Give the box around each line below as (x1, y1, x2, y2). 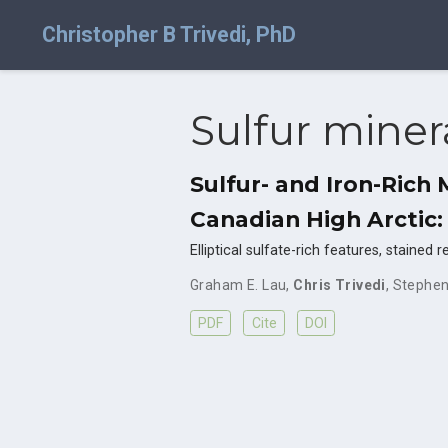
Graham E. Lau (190, 276, 287, 293)
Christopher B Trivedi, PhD (42, 22, 296, 47)
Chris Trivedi (293, 276, 386, 293)
